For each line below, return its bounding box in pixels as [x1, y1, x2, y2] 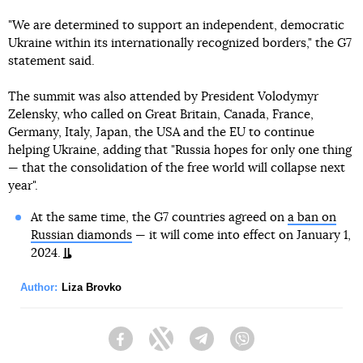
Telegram [214, 340, 262, 353]
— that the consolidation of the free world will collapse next [8, 162, 345, 174]
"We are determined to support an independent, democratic [8, 19, 344, 32]
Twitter [173, 340, 207, 353]
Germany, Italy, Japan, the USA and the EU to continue [8, 126, 314, 139]
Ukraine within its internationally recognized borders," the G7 [8, 37, 352, 49]
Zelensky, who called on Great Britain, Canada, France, [8, 109, 314, 121]
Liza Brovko [62, 281, 122, 293]
